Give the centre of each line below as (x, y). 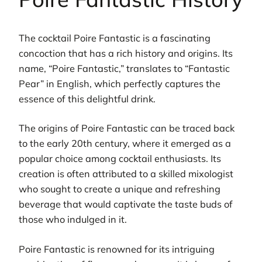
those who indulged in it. (73, 220)
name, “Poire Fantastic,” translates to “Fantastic (124, 69)
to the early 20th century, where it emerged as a (125, 144)
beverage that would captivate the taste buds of (126, 204)
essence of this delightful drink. (87, 99)
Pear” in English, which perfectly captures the (120, 84)
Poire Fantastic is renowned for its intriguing (117, 249)
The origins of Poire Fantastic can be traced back (127, 128)
